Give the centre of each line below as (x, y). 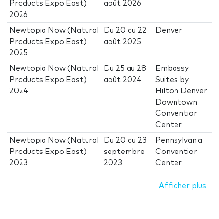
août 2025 (123, 42)
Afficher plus (182, 186)
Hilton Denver (182, 91)
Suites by (172, 80)
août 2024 (123, 80)
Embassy (172, 69)
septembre (124, 152)
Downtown (176, 103)
